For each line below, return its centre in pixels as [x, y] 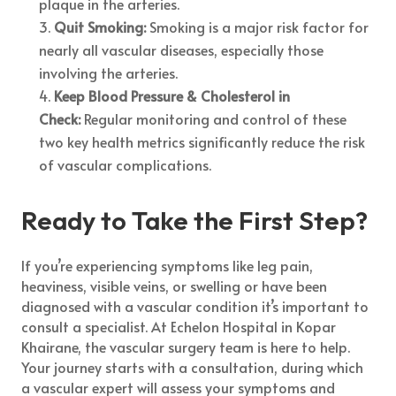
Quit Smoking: [100, 26]
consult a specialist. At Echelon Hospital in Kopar [179, 326]
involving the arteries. [109, 72]
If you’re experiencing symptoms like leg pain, [168, 265]
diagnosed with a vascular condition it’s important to [195, 305]
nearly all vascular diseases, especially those [182, 49]
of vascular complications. [126, 164]
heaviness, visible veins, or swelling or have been [175, 285]
